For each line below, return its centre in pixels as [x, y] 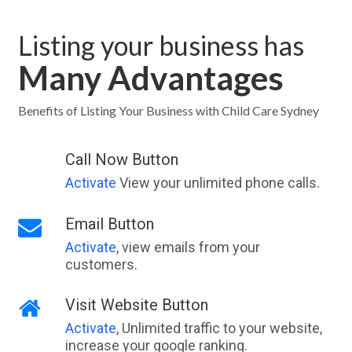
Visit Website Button [136, 304]
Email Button [109, 224]
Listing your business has [161, 45]
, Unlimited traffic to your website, [219, 328]
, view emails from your [188, 247]
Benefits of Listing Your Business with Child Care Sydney [168, 110]
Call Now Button [121, 159]
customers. [101, 264]
